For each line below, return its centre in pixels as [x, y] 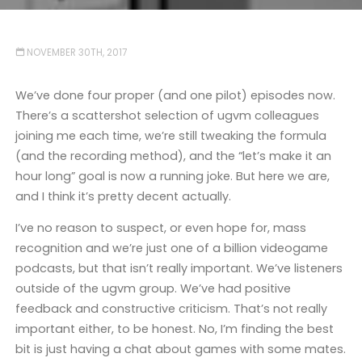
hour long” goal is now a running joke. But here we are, [172, 176]
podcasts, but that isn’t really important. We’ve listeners [179, 269]
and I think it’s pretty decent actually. [123, 196]
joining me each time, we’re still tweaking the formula [170, 135]
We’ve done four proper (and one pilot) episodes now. [175, 95]
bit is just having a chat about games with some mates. [180, 349]
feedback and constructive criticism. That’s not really [171, 309]
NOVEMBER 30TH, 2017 [77, 53]
